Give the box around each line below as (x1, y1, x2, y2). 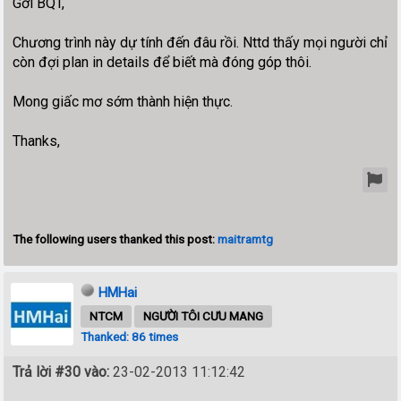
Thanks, (13, 132, 61, 149)
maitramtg (218, 231, 274, 246)
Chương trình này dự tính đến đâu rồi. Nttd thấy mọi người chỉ (13, 33, 388, 51)
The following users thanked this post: (13, 231, 218, 246)
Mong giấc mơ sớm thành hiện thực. (13, 92, 234, 110)
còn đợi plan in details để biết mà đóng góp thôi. (13, 53, 312, 71)
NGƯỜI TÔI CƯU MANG (143, 308, 264, 323)
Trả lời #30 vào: (13, 363, 110, 380)
